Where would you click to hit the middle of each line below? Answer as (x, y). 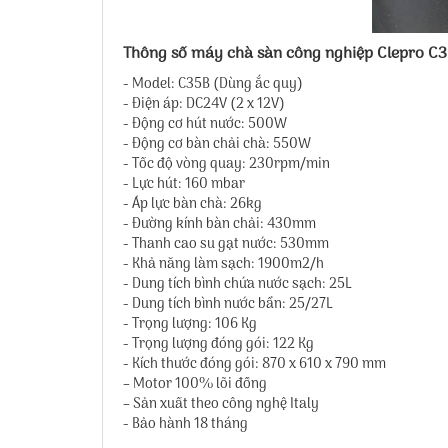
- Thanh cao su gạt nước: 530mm (226, 244)
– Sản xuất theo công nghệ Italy (221, 404)
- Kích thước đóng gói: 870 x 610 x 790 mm (254, 364)
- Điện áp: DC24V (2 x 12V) (204, 104)
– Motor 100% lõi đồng (195, 384)
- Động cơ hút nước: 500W (205, 124)
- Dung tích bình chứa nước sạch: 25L (237, 284)
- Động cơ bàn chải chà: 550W (217, 144)
